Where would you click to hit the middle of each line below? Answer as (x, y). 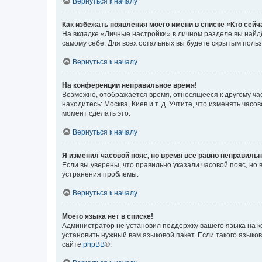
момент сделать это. (96, 113)
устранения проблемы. (100, 174)
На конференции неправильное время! (130, 85)
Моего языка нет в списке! (108, 216)
